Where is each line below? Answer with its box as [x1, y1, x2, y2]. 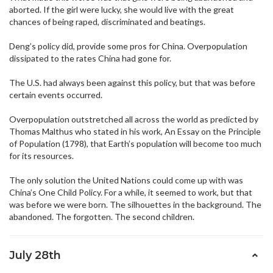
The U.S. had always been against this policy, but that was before [9, 77, 255, 88]
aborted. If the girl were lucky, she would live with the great [9, 4, 234, 15]
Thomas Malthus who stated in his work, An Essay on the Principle [9, 126, 261, 136]
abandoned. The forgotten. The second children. [9, 211, 194, 222]
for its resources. [9, 151, 74, 161]
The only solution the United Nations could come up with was [9, 175, 243, 185]
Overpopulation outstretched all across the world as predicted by [9, 114, 258, 124]
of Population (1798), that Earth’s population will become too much [9, 138, 261, 149]
